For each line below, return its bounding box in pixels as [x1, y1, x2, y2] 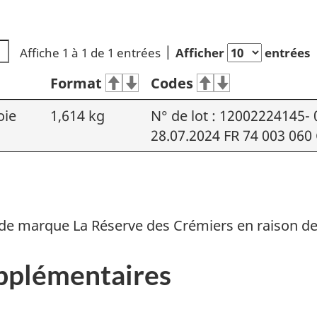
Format [50, 73, 102, 93]
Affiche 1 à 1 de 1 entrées [19, 44, 161, 61]
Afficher [175, 44, 227, 61]
